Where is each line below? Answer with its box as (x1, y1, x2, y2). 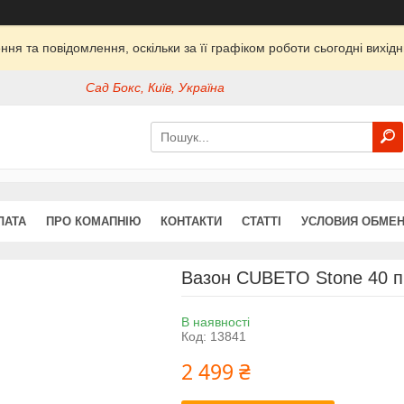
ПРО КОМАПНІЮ (46, 214, 141, 228)
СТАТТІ (242, 214, 281, 228)
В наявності (180, 314, 250, 329)
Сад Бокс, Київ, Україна (86, 80, 225, 96)
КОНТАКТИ (161, 214, 222, 228)
